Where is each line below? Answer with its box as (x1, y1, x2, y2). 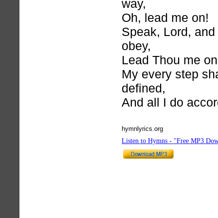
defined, (122, 81, 165, 95)
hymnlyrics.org (122, 125, 163, 132)
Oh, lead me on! (122, 11, 209, 24)
